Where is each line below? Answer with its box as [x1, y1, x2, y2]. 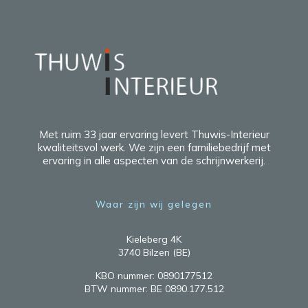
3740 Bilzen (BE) [118, 245, 190, 258]
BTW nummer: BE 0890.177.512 [84, 282, 224, 295]
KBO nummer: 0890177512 [96, 269, 212, 282]
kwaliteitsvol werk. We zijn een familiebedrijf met [37, 140, 271, 154]
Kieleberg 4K [126, 232, 181, 245]
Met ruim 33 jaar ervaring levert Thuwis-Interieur [38, 127, 269, 141]
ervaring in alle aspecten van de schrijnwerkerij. [43, 153, 265, 167]
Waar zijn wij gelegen [96, 198, 212, 210]
